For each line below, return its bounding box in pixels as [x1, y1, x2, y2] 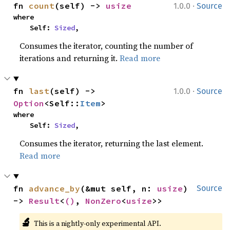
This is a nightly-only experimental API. [33, 218, 161, 228]
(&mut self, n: [80, 183, 158, 194]
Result [29, 196, 60, 206]
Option [13, 98, 45, 108]
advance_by [29, 183, 81, 194]
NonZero [85, 196, 122, 206]
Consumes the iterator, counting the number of [20, 40, 194, 51]
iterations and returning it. [20, 52, 120, 64]
